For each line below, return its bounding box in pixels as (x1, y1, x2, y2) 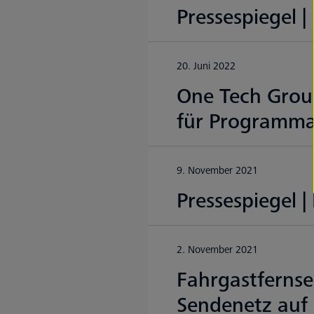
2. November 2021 (177, 243, 258, 257)
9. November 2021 (177, 164, 258, 177)
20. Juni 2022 (177, 60, 235, 73)
